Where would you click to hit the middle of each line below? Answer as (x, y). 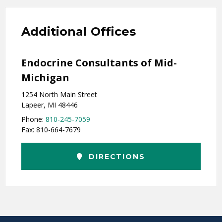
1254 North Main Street (59, 94)
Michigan (45, 77)
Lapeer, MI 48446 (50, 105)
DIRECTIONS (115, 156)
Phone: (33, 119)
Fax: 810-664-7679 (51, 129)
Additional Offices (79, 31)
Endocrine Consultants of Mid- (99, 62)
